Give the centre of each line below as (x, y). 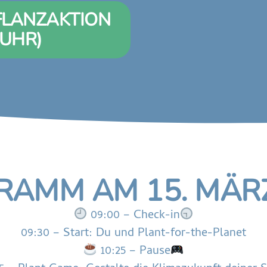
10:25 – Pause (133, 252)
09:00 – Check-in (133, 216)
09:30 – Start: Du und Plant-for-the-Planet (133, 234)
